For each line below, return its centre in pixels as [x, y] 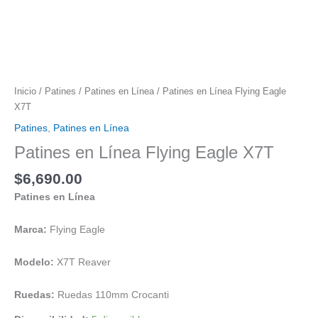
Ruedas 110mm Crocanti [112, 295]
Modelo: [34, 262]
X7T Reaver [82, 262]
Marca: [32, 229]
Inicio [25, 91]
